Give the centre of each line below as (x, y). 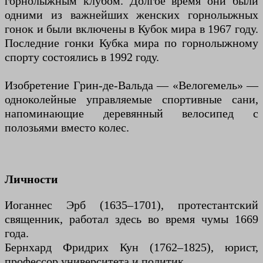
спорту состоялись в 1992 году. (82, 57)
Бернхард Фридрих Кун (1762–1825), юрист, (131, 247)
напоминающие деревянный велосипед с (131, 114)
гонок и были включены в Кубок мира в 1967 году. (131, 29)
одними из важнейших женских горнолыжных (131, 15)
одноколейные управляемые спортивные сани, (131, 100)
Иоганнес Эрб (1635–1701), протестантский (131, 205)
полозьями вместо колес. (67, 128)
